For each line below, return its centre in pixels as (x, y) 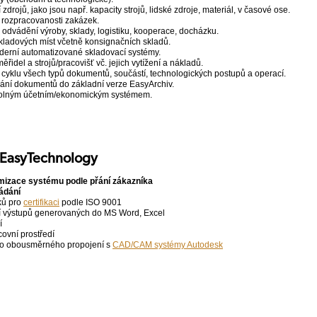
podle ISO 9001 (91, 202)
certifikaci (41, 202)
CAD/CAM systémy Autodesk (168, 244)
